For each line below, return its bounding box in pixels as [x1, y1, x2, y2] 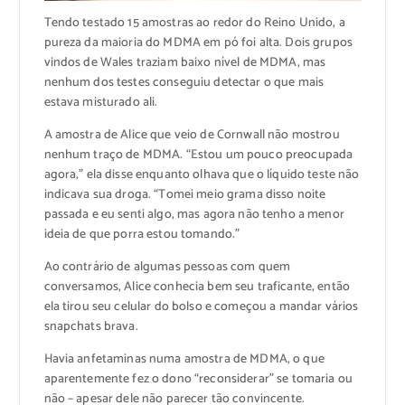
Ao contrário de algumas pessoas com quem [43, 257, 291, 278]
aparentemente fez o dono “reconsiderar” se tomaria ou [43, 369, 353, 391]
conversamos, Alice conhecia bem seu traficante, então [43, 277, 350, 298]
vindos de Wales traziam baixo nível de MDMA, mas [43, 52, 326, 74]
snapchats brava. [43, 316, 138, 338]
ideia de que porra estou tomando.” [43, 224, 240, 246]
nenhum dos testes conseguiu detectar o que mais [43, 72, 325, 94]
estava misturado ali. [43, 92, 158, 114]
